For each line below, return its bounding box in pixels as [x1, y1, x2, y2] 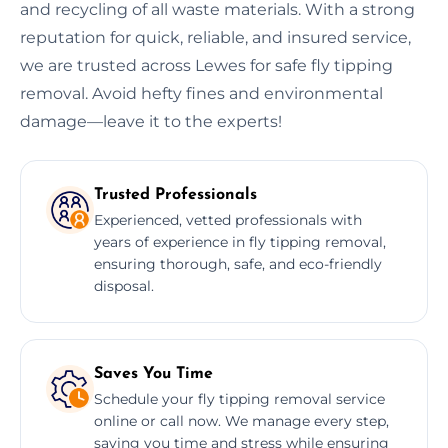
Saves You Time [94, 365, 213, 382]
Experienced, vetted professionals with [94, 210, 362, 229]
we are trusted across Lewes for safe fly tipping [20, 55, 393, 75]
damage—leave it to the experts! [20, 111, 282, 131]
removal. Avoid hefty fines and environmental [20, 83, 383, 103]
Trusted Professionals [94, 186, 257, 203]
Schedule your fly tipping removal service [94, 389, 385, 408]
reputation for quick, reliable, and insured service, [20, 27, 411, 47]
